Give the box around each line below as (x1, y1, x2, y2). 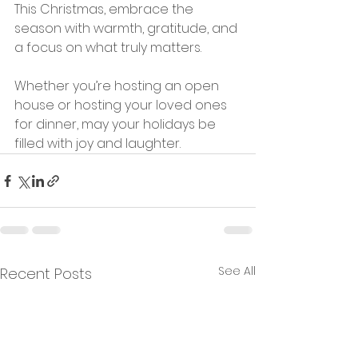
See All (218, 263, 256, 279)
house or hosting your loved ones (14, 96, 230, 114)
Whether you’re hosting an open (14, 77, 222, 95)
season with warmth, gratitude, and (14, 19, 241, 38)
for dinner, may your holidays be (14, 115, 219, 133)
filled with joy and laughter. (14, 134, 181, 153)
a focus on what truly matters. (14, 38, 205, 57)
